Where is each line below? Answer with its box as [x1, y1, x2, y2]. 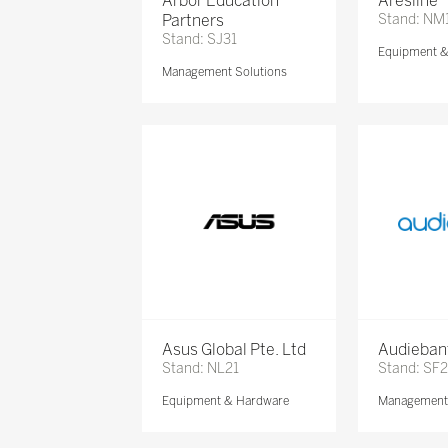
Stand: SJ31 [161, 30, 237, 48]
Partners [161, 10, 224, 30]
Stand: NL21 [161, 360, 239, 378]
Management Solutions [161, 64, 287, 79]
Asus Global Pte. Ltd [161, 340, 306, 360]
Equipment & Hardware [161, 394, 289, 409]
